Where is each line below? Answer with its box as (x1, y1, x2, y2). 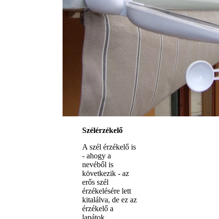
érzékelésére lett (82, 186, 131, 195)
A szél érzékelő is (82, 142, 136, 151)
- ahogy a (82, 151, 111, 160)
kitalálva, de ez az (82, 195, 137, 204)
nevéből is (82, 160, 113, 169)
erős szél (82, 177, 109, 186)
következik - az (82, 169, 129, 177)
